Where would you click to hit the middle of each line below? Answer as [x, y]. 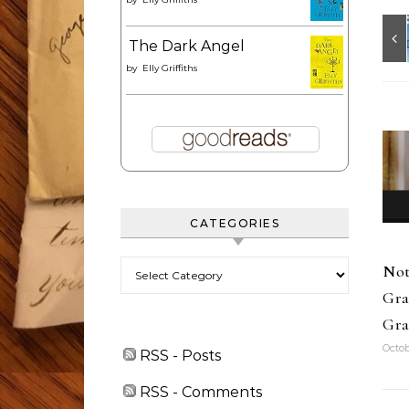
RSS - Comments [199, 392]
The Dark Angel [187, 46]
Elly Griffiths [170, 68]
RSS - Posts [178, 356]
